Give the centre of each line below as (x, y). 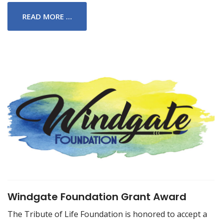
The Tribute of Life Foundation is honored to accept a (107, 214)
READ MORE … (47, 17)
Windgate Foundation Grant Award (97, 197)
